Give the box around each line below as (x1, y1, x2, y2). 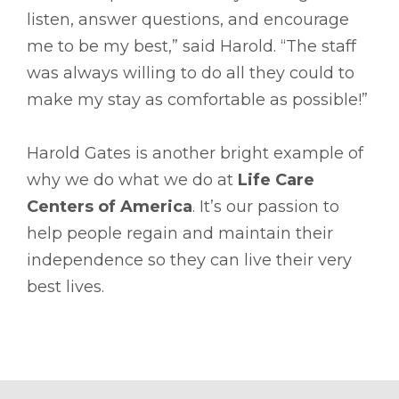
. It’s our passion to (192, 196, 339, 216)
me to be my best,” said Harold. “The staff (27, 36, 356, 56)
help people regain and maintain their (27, 223, 333, 243)
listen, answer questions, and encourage (27, 9, 349, 29)
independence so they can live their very (27, 249, 352, 270)
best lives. (27, 276, 104, 297)
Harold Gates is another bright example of (27, 142, 363, 163)
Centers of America (27, 196, 192, 216)
